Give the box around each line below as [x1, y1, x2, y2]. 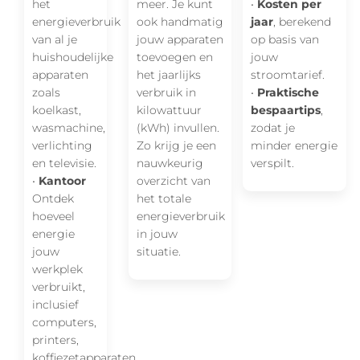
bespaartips [251, 102, 321, 117]
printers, [32, 332, 79, 347]
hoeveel [32, 208, 75, 223]
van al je [32, 31, 77, 47]
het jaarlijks [136, 67, 201, 82]
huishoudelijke [32, 49, 113, 64]
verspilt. [251, 155, 295, 170]
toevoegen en [136, 49, 213, 64]
